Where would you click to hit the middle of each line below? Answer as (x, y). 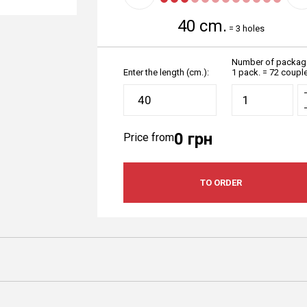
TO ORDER (221, 183)
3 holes (250, 28)
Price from (149, 137)
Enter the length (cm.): (166, 72)
